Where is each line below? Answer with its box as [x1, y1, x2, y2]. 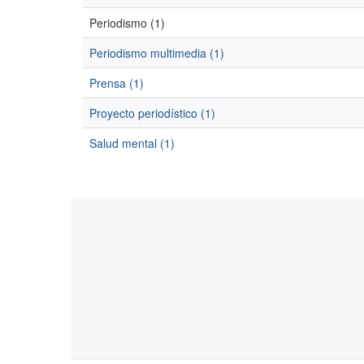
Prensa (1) [89, 75, 144, 91]
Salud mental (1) [89, 135, 175, 151]
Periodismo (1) [89, 15, 165, 31]
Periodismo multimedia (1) [89, 45, 224, 61]
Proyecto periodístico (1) [89, 105, 215, 121]
